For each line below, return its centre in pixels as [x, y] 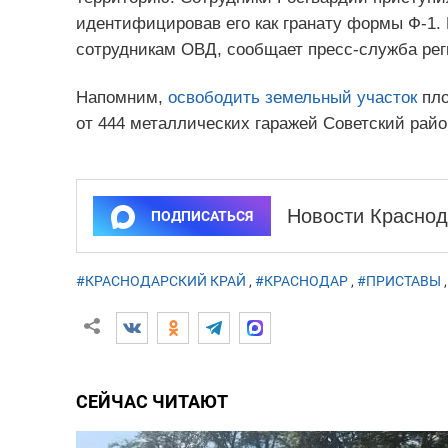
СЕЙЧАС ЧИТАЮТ [151, 401]
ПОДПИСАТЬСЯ [201, 215]
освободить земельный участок [292, 98]
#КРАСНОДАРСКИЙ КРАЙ [160, 280]
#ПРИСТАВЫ [398, 280]
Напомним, [121, 98]
